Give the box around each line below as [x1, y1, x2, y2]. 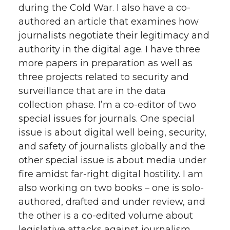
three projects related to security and [18, 71, 189, 83]
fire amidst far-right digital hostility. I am [18, 168, 203, 180]
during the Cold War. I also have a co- [18, 2, 190, 13]
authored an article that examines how [18, 15, 199, 27]
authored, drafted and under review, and [18, 196, 205, 207]
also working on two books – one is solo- [18, 182, 204, 194]
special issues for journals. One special [18, 112, 195, 124]
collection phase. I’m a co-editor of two [18, 99, 196, 110]
